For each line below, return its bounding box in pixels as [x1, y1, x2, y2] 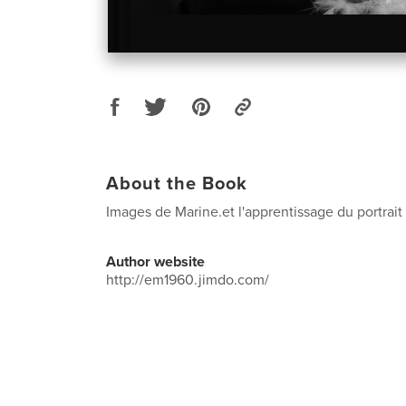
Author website [106, 252, 205, 271]
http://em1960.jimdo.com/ [106, 270, 269, 289]
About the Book [106, 172, 247, 195]
